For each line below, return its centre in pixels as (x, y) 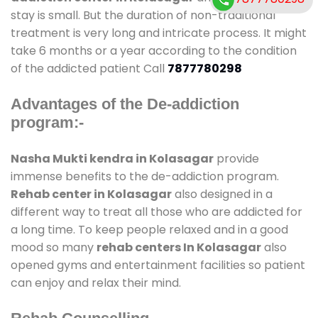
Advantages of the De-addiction (125, 104)
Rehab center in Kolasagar (91, 194)
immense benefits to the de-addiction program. (145, 176)
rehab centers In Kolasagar (179, 247)
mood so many (54, 247)
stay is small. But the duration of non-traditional (143, 15)
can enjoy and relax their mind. (96, 283)
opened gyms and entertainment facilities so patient (158, 265)
